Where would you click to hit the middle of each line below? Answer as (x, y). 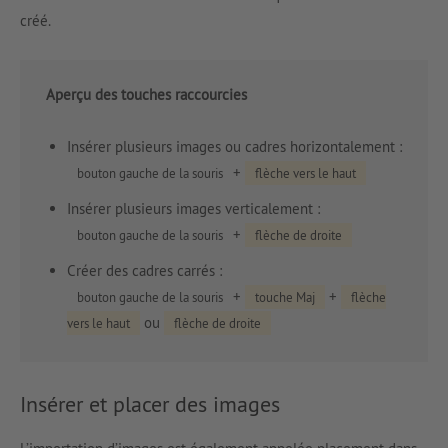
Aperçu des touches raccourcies (146, 94)
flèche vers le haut (305, 172)
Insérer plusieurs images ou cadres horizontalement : (234, 146)
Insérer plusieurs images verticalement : (193, 208)
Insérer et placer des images (150, 403)
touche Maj (285, 296)
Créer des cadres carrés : (144, 270)
